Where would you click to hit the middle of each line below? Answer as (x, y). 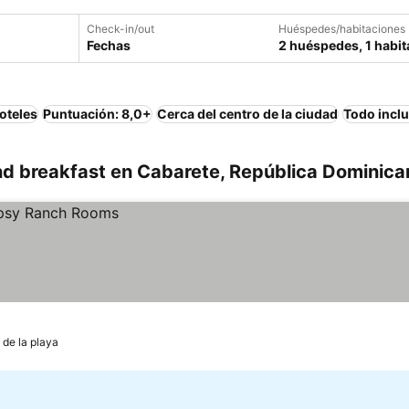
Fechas (109, 45)
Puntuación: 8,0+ (97, 114)
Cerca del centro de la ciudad (247, 114)
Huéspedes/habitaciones (342, 29)
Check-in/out (121, 29)
